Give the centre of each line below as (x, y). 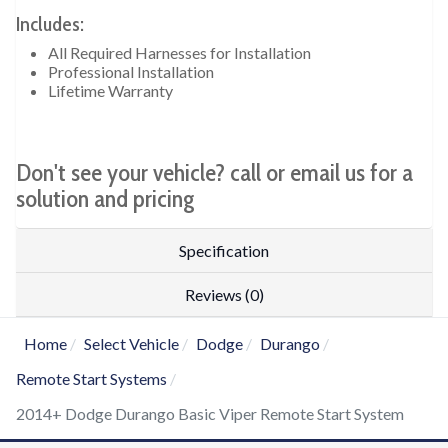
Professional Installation (131, 72)
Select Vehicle (131, 344)
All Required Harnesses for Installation (179, 53)
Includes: (50, 24)
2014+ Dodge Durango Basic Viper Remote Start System (210, 414)
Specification (224, 251)
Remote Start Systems (91, 379)
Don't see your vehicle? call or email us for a (214, 173)
